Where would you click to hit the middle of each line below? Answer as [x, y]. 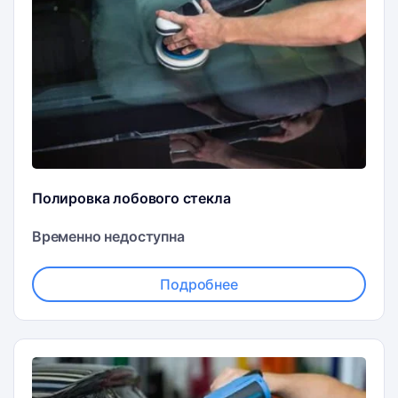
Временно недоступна [108, 237]
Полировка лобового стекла [131, 199]
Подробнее [199, 285]
